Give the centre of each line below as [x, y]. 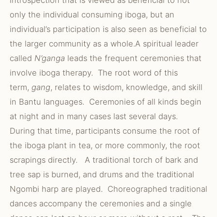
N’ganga [50, 58]
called [22, 58]
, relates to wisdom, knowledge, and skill [126, 87]
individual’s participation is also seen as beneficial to [108, 29]
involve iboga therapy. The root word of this [94, 73]
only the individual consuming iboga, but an [92, 15]
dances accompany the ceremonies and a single [101, 203]
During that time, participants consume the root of [105, 131]
